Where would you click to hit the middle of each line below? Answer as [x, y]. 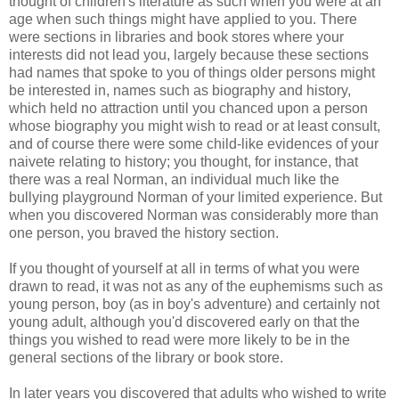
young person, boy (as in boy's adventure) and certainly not [194, 304]
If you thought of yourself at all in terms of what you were [184, 269]
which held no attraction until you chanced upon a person [188, 108]
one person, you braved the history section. [144, 233]
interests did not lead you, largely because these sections [189, 55]
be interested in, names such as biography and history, [180, 90]
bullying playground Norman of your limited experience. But [195, 197]
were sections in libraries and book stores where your [176, 37]
